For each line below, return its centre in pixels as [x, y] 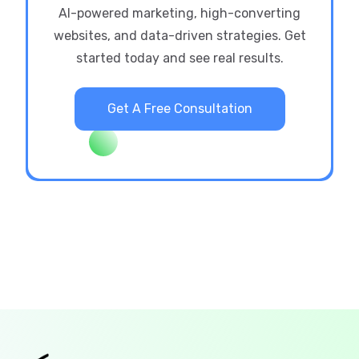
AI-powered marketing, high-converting [179, 13]
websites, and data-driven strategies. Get [179, 35]
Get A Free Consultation [179, 108]
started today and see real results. [179, 58]
